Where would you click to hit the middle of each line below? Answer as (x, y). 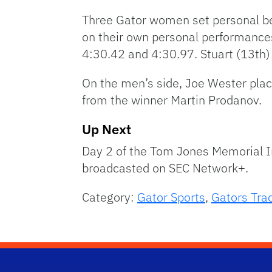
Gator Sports (171, 197)
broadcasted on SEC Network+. (165, 168)
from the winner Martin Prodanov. (172, 100)
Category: (110, 197)
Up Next (107, 129)
